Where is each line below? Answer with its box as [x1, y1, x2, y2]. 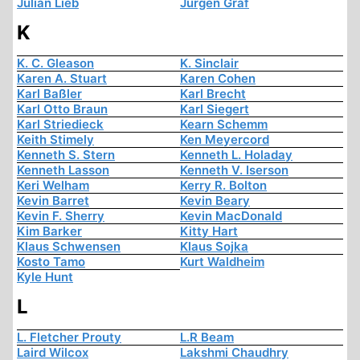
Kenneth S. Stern [17, 147, 115, 163]
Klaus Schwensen [17, 239, 121, 255]
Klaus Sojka [180, 239, 248, 255]
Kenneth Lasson [17, 162, 109, 178]
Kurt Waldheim [180, 254, 264, 270]
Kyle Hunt [17, 269, 73, 285]
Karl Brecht [180, 86, 246, 102]
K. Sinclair [180, 55, 239, 72]
